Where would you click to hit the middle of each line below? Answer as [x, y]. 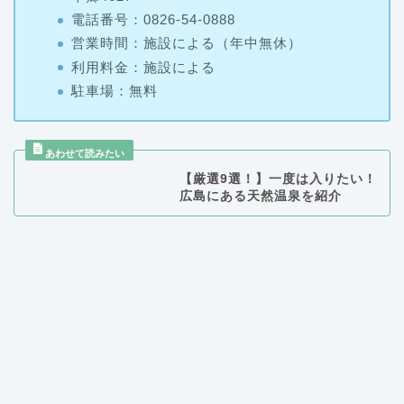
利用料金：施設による [143, 21]
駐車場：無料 [114, 44]
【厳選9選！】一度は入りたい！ [278, 133]
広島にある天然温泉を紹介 [260, 150]
